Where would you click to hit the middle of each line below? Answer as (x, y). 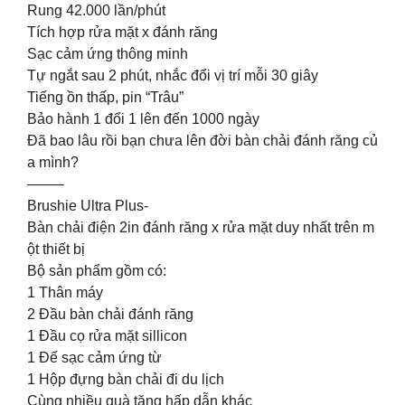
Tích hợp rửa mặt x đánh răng (122, 32)
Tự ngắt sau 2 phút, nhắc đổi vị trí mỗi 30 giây (173, 75)
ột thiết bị (56, 249)
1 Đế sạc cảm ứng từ (94, 357)
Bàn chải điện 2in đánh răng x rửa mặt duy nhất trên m (201, 227)
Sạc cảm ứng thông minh (108, 53)
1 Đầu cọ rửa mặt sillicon (107, 335)
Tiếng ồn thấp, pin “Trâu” (105, 97)
